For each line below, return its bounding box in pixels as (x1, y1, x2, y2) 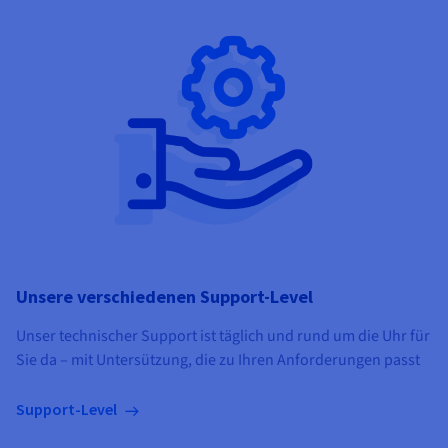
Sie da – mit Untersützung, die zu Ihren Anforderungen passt (16, 349, 420, 372)
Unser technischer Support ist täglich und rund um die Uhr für (16, 325, 430, 348)
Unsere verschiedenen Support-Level (16, 285, 313, 309)
